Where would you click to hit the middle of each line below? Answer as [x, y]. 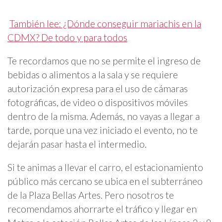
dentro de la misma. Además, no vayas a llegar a [104, 116]
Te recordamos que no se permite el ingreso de [104, 60]
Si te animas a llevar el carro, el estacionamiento [105, 167]
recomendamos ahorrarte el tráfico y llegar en [102, 209]
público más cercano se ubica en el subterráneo [105, 181]
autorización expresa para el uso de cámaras [98, 88]
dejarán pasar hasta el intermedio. [77, 144]
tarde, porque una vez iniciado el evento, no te [103, 130]
